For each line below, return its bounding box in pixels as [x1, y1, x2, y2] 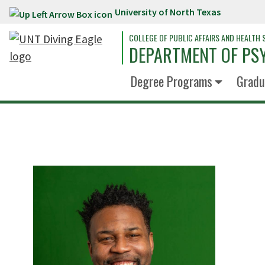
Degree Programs [131, 72, 212, 91]
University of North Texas [115, 6, 221, 18]
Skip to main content [6, 7, 110, 21]
